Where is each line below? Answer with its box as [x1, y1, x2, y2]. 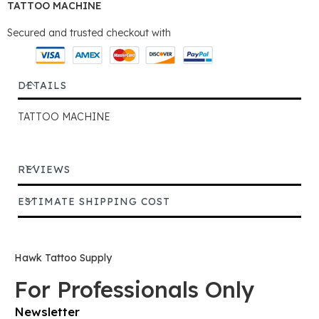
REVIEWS [18, 163, 70, 177]
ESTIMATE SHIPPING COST [18, 195, 170, 209]
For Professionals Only [14, 276, 254, 304]
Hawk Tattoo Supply [14, 251, 112, 265]
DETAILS [18, 79, 67, 93]
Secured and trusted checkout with [7, 26, 171, 40]
